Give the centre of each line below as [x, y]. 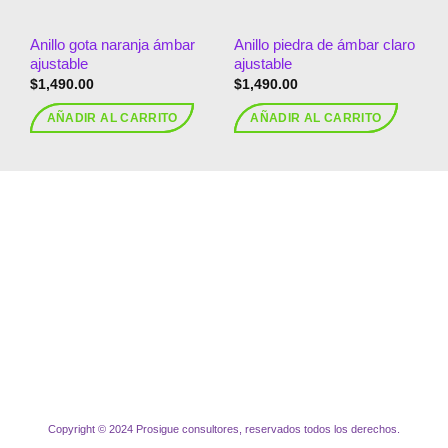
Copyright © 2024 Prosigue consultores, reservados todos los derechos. [224, 428]
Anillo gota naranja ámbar [113, 45]
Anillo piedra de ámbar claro [324, 45]
